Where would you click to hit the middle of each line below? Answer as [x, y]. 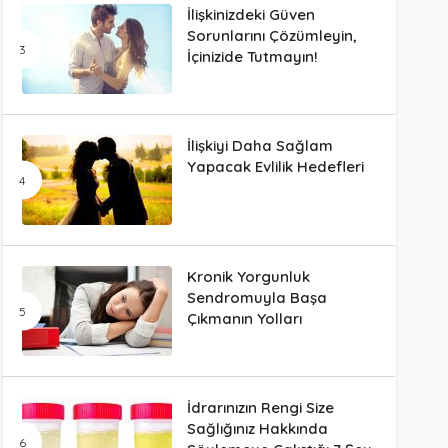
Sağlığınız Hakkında [257, 429]
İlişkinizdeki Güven [250, 15]
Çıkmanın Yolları [244, 319]
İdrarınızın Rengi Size [260, 408]
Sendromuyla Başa [256, 298]
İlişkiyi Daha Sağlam [259, 146]
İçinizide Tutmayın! [252, 57]
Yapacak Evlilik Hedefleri [275, 167]
